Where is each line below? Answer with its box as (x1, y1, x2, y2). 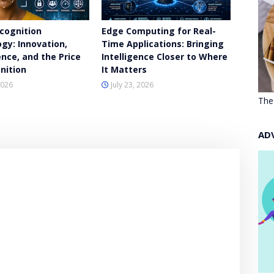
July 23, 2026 (111, 80, 154, 90)
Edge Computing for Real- (102, 25, 217, 37)
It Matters (102, 64, 147, 75)
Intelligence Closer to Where (102, 51, 228, 62)
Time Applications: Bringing (102, 38, 224, 50)
